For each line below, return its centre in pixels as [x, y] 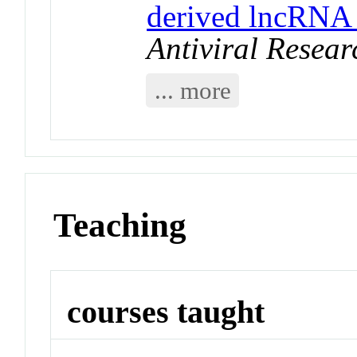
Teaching [120, 225]
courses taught [166, 312]
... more [192, 90]
